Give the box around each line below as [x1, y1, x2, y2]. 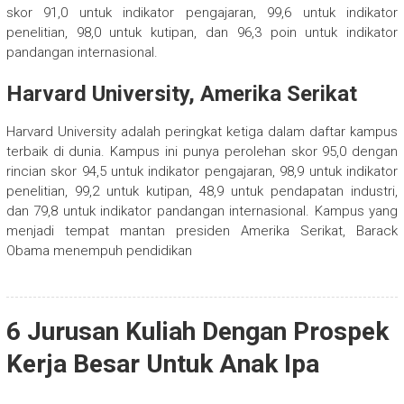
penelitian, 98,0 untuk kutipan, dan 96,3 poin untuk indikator [5, 24, 399, 41]
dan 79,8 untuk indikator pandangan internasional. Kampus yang [5, 203, 399, 220]
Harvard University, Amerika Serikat [5, 81, 357, 107]
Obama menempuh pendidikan [5, 243, 192, 260]
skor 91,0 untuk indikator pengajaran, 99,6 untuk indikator [5, 5, 399, 22]
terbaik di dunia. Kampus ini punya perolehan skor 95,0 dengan [5, 143, 399, 161]
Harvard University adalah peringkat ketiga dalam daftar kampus [5, 124, 399, 141]
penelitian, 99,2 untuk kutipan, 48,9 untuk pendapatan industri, [5, 183, 399, 200]
